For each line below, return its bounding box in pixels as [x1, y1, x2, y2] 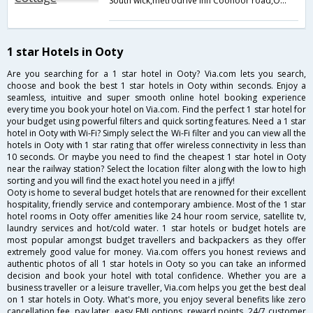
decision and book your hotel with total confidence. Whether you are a [7, 270, 306, 282]
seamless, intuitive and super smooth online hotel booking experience [7, 92, 306, 104]
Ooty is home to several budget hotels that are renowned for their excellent [7, 187, 306, 199]
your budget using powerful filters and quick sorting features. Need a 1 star [7, 115, 306, 128]
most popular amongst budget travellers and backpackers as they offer [7, 234, 306, 247]
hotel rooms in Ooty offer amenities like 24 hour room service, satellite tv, [7, 210, 306, 223]
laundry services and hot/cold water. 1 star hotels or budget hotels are [7, 222, 306, 235]
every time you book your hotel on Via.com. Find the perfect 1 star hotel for [7, 103, 306, 116]
